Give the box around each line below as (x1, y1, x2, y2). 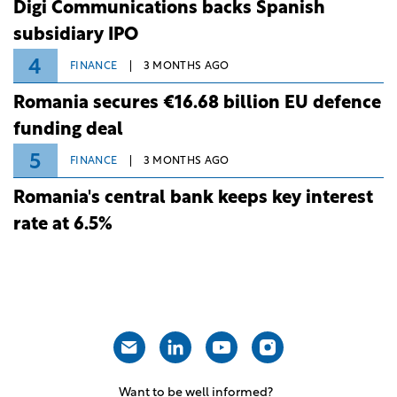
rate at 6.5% (13, 216, 113, 235)
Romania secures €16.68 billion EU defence (13, 95, 381, 113)
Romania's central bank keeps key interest (13, 190, 373, 208)
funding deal (13, 121, 123, 140)
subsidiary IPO (13, 27, 138, 45)
